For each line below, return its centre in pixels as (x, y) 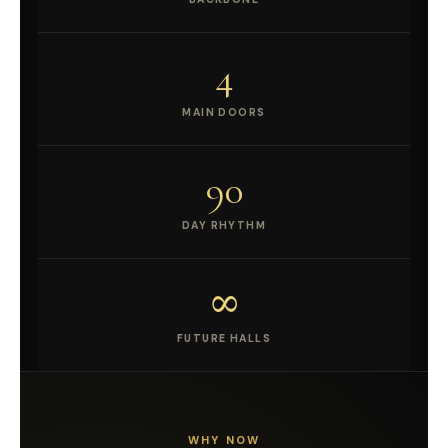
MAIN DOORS (224, 112)
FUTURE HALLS (224, 338)
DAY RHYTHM (224, 225)
